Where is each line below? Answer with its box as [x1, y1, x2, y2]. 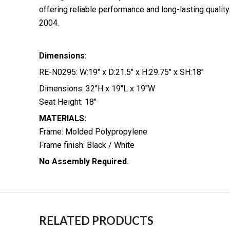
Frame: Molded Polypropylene [39, 127, 147, 137]
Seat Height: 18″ [39, 97, 97, 107]
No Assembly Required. [39, 157, 129, 167]
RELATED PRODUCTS [39, 214, 154, 228]
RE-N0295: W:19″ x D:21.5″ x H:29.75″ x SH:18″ [39, 67, 204, 78]
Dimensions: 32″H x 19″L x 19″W [39, 84, 155, 94]
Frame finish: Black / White [39, 140, 135, 150]
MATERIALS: [39, 113, 86, 124]
